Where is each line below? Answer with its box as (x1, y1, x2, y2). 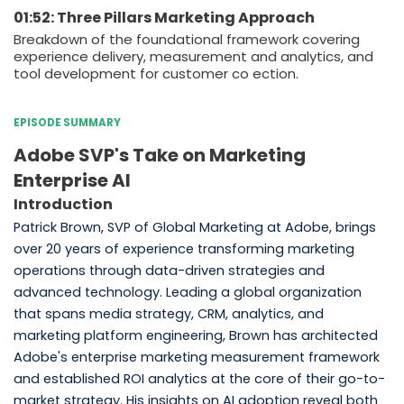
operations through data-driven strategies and (13, 261, 325, 280)
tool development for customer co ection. (13, 63, 298, 83)
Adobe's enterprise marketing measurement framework (13, 347, 380, 366)
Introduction (13, 193, 113, 215)
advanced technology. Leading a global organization (13, 282, 362, 301)
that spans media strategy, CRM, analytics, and (13, 304, 324, 323)
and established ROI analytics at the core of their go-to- (13, 369, 385, 388)
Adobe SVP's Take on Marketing (13, 142, 306, 168)
